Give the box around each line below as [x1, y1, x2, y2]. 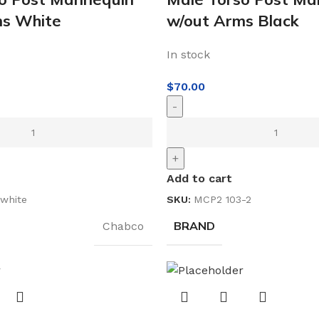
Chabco [103, 219, 144, 233]
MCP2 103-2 [194, 193, 251, 205]
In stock [167, 47, 210, 61]
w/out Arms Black [167, 10, 299, 31]
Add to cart [167, 171, 232, 185]
